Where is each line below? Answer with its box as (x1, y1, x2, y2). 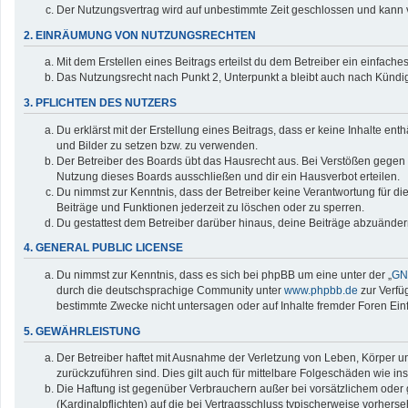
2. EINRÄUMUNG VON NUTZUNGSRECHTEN (24, 28, 256, 42)
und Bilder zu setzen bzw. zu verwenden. (56, 138, 258, 152)
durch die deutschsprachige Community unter (56, 283, 284, 297)
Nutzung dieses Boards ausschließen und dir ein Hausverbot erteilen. (56, 169, 400, 183)
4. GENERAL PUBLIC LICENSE (24, 241, 183, 255)
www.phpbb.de (284, 283, 358, 297)
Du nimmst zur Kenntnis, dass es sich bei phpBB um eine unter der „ (56, 268, 392, 281)
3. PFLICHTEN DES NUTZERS (24, 96, 177, 109)
